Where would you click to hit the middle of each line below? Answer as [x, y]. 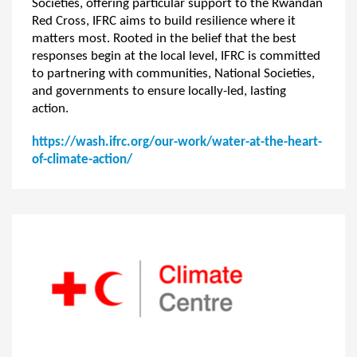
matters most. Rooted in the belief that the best [164, 39]
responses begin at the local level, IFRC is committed [176, 56]
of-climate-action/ [82, 160]
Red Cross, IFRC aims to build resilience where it [164, 21]
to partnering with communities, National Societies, [173, 74]
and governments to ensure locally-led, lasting [159, 91]
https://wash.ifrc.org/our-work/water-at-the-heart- [177, 142]
